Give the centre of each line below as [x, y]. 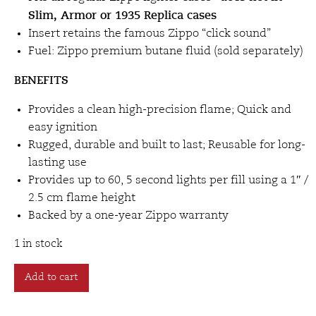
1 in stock [38, 244]
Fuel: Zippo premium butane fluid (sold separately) [166, 51]
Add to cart [51, 278]
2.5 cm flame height [82, 198]
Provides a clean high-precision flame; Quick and [160, 110]
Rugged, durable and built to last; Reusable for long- [167, 145]
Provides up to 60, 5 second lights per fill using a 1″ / [168, 181]
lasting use [57, 163]
